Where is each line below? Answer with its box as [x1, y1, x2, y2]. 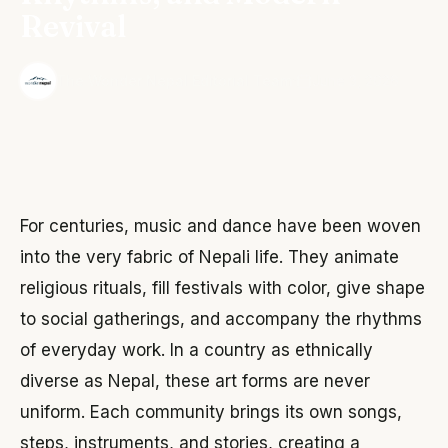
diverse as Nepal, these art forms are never [20, 370, 370, 391]
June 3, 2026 [312, 71, 399, 89]
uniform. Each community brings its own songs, [20, 401, 402, 422]
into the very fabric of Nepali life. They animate [20, 246, 399, 267]
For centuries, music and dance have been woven [20, 215, 421, 236]
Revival [20, 7, 126, 45]
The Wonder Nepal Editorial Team [56, 71, 292, 89]
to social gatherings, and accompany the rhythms [20, 308, 422, 329]
